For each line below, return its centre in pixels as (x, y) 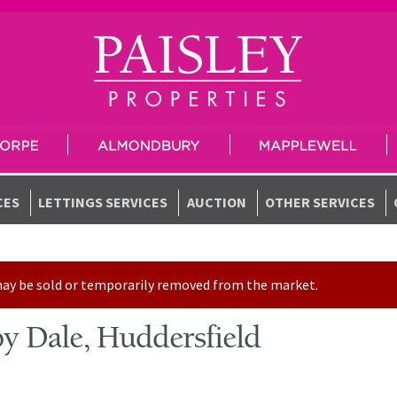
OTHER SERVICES (319, 202)
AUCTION (216, 202)
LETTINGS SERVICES (103, 202)
